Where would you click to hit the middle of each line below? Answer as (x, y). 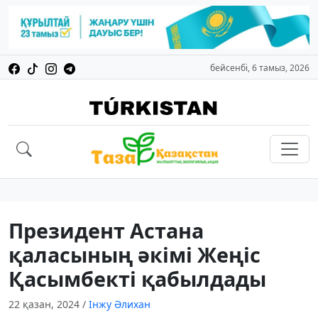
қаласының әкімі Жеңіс (135, 255)
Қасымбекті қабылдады (137, 279)
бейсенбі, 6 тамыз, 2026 (260, 68)
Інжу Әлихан (120, 305)
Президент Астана (106, 231)
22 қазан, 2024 (45, 305)
